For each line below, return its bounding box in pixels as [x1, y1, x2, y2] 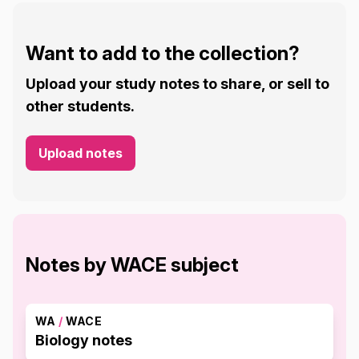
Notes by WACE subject [26, 253, 239, 276]
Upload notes [38, 145, 123, 161]
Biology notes [35, 332, 132, 349]
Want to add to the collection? [26, 42, 300, 65]
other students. [26, 98, 135, 115]
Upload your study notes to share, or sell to [26, 75, 329, 92]
